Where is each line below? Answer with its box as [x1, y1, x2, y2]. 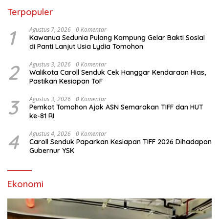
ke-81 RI [29, 111, 54, 121]
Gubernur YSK [29, 146, 74, 155]
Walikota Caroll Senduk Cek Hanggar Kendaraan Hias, [29, 68, 206, 77]
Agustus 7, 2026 [29, 25, 71, 34]
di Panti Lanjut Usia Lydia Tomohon [29, 42, 143, 51]
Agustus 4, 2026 [29, 130, 71, 138]
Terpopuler [7, 6, 53, 18]
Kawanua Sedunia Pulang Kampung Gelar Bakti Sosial [29, 33, 205, 43]
